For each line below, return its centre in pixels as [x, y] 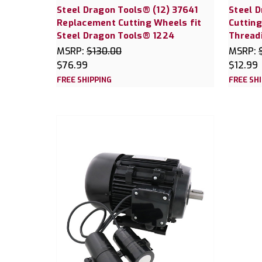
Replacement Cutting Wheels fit [129, 23]
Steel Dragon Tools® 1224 [116, 35]
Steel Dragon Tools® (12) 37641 [127, 10]
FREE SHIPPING [84, 80]
